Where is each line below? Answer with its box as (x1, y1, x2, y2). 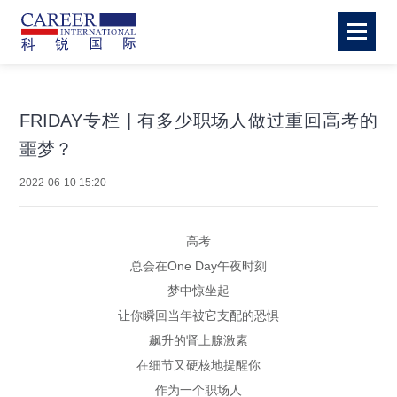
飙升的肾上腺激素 (149, 332, 248, 347)
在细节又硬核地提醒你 (136, 357, 261, 372)
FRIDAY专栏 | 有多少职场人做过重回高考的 (19, 111, 378, 130)
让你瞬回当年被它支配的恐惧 (118, 307, 279, 323)
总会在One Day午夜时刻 (130, 258, 267, 273)
